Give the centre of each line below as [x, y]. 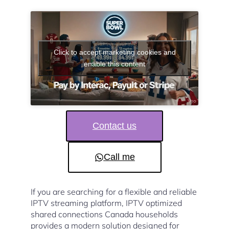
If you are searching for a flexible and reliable [114, 192]
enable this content [114, 64]
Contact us [114, 126]
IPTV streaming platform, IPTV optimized [106, 203]
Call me [119, 157]
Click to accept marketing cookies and [114, 52]
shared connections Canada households [104, 214]
